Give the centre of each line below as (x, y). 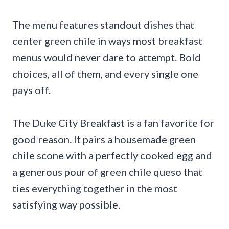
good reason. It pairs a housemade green (104, 139)
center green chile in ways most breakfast (107, 41)
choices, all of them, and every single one (105, 74)
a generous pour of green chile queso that (107, 172)
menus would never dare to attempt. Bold (107, 58)
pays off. (31, 90)
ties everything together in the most (95, 188)
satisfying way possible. (66, 205)
